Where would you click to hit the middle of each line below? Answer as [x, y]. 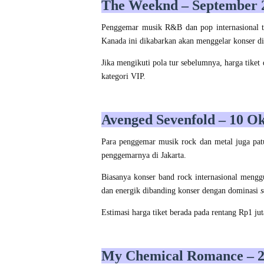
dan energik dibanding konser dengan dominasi [181, 191]
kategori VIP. [123, 77]
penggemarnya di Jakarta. [144, 156]
